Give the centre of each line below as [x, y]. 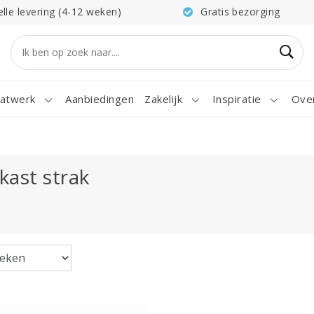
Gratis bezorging [240, 12]
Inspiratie [237, 99]
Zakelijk [164, 99]
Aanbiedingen [100, 99]
